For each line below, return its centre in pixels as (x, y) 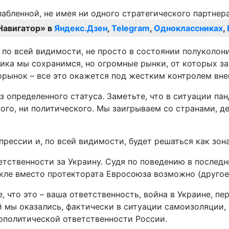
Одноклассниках (188, 28)
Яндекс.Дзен (81, 28)
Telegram (131, 28)
